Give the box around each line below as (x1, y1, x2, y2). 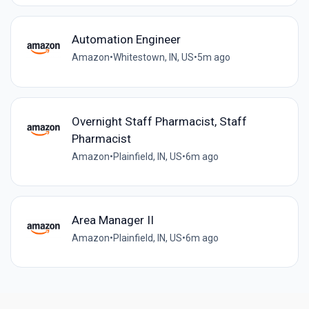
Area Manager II (71, 212, 154, 227)
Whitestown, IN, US (112, 52, 194, 63)
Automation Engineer (71, 32, 181, 47)
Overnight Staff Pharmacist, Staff (71, 114, 247, 128)
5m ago (197, 52, 230, 63)
